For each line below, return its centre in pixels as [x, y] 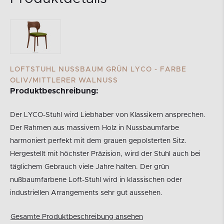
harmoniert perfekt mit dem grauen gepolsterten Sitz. [98, 141]
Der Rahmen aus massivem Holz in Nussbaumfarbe [94, 128]
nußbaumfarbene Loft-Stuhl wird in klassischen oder [96, 180]
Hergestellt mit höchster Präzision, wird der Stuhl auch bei [105, 154]
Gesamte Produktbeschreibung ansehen [77, 217]
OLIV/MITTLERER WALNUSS [64, 80]
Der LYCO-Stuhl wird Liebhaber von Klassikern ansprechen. [108, 115]
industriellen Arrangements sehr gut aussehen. [86, 193]
